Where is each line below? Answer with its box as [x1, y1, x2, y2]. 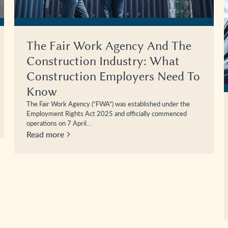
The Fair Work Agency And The [26, 38, 191, 53]
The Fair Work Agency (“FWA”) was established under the [26, 99, 190, 108]
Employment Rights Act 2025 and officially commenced [26, 108, 187, 118]
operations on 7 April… [26, 118, 92, 128]
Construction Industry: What [26, 53, 180, 68]
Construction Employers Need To [26, 69, 200, 83]
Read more [26, 128, 64, 139]
